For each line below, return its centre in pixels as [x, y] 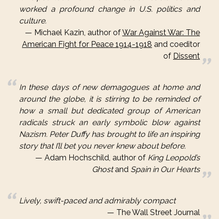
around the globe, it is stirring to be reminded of [109, 99]
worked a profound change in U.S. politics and [109, 9]
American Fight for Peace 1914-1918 [87, 44]
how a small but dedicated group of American [109, 111]
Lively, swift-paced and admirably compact [97, 201]
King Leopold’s [174, 158]
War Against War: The [161, 33]
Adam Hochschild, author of [96, 158]
